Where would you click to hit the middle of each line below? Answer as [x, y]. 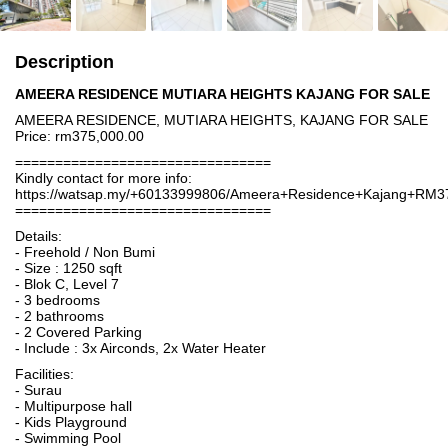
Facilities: [44, 374]
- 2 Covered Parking [78, 332]
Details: [38, 236]
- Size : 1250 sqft [68, 268]
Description [64, 62]
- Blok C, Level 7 [67, 284]
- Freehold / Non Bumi [85, 252]
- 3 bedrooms [57, 300]
